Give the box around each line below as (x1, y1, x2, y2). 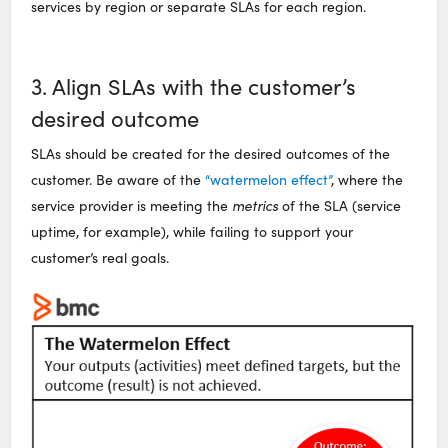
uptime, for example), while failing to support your (31, 221, 354, 241)
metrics (232, 195, 279, 215)
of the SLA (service (278, 195, 402, 215)
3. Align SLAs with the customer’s (31, 71, 357, 102)
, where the (331, 169, 404, 189)
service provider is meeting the (31, 195, 233, 215)
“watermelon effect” (205, 169, 332, 189)
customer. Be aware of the (31, 169, 206, 189)
